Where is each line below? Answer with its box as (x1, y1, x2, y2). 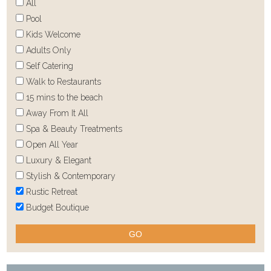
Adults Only (24, 45, 72, 56)
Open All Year (24, 140, 79, 150)
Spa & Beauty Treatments (24, 124, 123, 134)
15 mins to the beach (24, 93, 103, 103)
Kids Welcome (24, 30, 81, 40)
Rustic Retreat (24, 187, 78, 197)
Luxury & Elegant (24, 155, 92, 166)
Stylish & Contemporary (24, 171, 116, 181)
